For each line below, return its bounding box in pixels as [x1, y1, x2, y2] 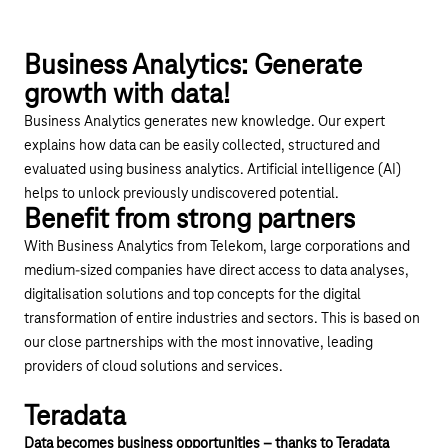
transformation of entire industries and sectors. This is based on [24, 311, 420, 328]
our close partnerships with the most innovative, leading [24, 335, 373, 352]
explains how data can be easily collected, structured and [24, 138, 380, 155]
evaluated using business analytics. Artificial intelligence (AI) [24, 162, 401, 179]
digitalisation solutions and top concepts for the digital [24, 287, 361, 304]
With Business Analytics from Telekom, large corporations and [24, 239, 410, 256]
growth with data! [24, 81, 230, 111]
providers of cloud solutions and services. [24, 359, 283, 376]
